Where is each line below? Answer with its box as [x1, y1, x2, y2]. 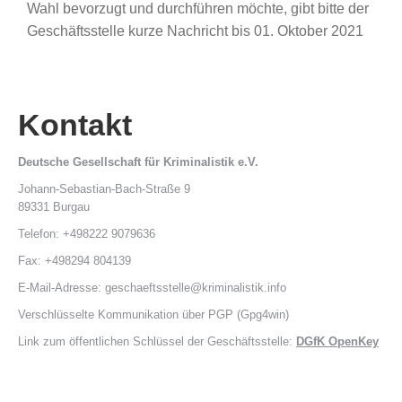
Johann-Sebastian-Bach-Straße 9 [18, 182, 190, 196]
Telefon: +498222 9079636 [18, 227, 155, 240]
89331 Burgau [18, 200, 90, 214]
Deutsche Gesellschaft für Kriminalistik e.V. [18, 155, 258, 169]
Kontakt [18, 108, 132, 142]
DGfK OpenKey [296, 335, 379, 348]
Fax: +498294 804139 [18, 254, 131, 267]
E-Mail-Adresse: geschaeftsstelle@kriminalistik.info [18, 281, 286, 294]
